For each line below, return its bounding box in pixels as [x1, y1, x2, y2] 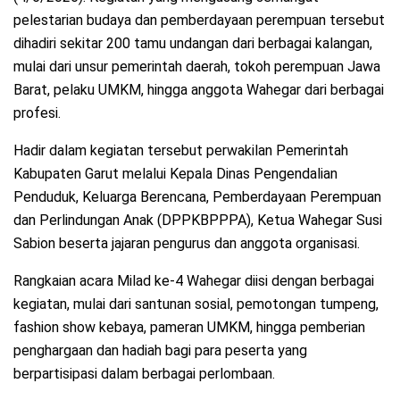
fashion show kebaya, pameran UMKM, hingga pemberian [13, 319, 365, 337]
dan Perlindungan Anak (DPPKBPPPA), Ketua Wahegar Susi [13, 212, 382, 229]
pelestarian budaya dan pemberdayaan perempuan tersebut [13, 12, 385, 29]
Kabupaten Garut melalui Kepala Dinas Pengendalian [13, 165, 337, 183]
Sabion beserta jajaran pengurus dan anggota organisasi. [13, 235, 360, 253]
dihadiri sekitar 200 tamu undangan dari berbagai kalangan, [13, 35, 372, 53]
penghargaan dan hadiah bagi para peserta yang [13, 342, 307, 360]
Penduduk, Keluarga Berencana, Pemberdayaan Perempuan [13, 188, 381, 206]
